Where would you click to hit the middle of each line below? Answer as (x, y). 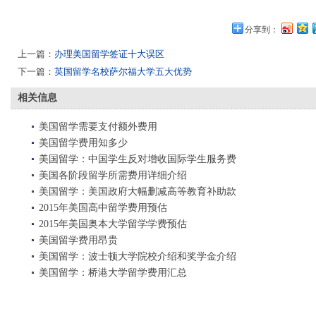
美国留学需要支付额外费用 (98, 127)
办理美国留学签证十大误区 (109, 54)
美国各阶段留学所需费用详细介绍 (113, 175)
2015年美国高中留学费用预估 (103, 208)
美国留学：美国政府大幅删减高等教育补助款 (138, 192)
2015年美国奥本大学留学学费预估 (113, 224)
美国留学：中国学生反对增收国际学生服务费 (138, 159)
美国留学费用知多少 (83, 143)
